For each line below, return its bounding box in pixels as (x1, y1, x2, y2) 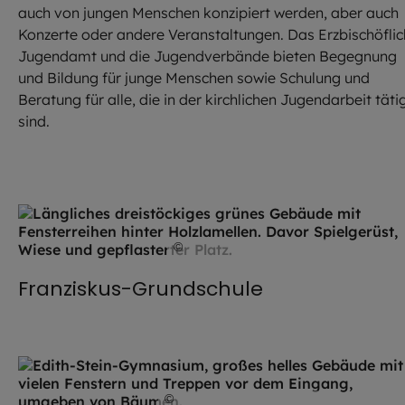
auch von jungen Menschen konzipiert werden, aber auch (18, 4, 399, 23)
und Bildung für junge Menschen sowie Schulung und (18, 69, 370, 88)
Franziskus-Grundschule (18, 275, 263, 304)
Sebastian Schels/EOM (199, 240, 330, 255)
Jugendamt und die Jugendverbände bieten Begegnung (18, 47, 397, 66)
